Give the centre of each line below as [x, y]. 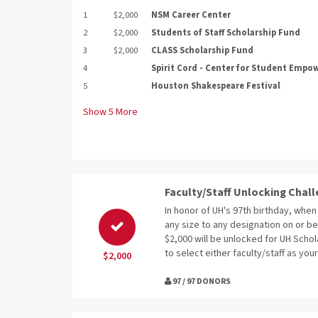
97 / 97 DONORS [201, 281]
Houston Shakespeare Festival [216, 86]
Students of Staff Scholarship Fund [226, 32]
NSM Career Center [191, 15]
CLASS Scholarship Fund [202, 50]
